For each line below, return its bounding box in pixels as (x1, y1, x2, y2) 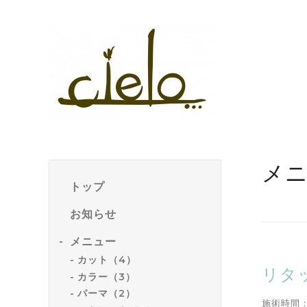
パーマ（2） (77, 287, 136, 300)
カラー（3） (77, 270, 136, 283)
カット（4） (77, 253, 137, 266)
